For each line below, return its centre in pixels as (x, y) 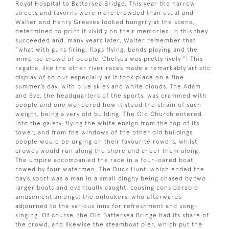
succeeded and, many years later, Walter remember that (106, 40)
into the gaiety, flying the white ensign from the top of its (107, 123)
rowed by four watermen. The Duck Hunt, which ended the (110, 169)
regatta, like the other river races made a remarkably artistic (113, 68)
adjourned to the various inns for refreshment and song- (107, 206)
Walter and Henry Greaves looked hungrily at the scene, (105, 22)
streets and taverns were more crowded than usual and (105, 13)
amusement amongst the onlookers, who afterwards (98, 197)
